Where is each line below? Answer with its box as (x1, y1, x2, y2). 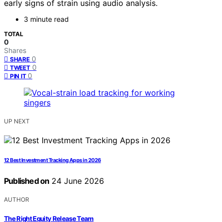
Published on (4, 176, 50, 186)
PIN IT (10, 72, 26, 80)
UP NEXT (4, 117, 30, 125)
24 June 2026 (49, 176, 105, 186)
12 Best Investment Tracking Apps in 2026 (4, 157, 101, 164)
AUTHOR (4, 196, 29, 204)
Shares (4, 46, 26, 55)
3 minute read (24, 15, 69, 24)
